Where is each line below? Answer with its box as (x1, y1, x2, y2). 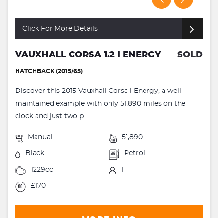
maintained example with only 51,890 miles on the (15, 100, 185, 108)
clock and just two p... (15, 113, 88, 120)
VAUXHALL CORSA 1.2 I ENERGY (15, 51, 161, 60)
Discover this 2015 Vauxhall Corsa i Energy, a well (15, 88, 181, 95)
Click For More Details (22, 25, 98, 33)
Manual (28, 134, 53, 141)
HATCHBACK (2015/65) (15, 68, 83, 74)
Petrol (124, 150, 145, 157)
